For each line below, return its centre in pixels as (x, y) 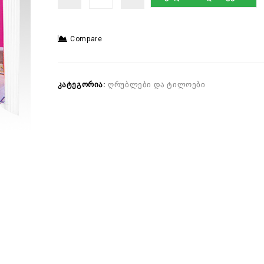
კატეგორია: (83, 85)
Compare (86, 39)
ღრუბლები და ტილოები (157, 85)
